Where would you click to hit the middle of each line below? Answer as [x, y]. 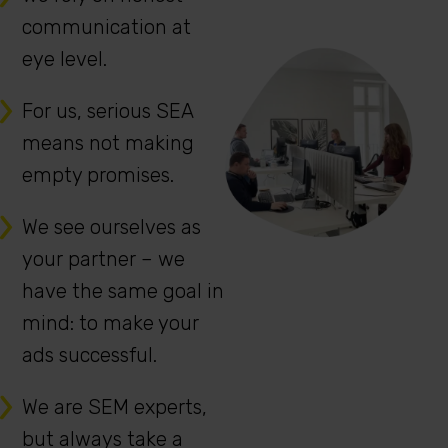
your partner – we [103, 259]
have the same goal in [123, 291]
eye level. [64, 59]
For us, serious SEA [108, 111]
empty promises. [98, 175]
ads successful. [89, 355]
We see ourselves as [111, 227]
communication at [106, 27]
